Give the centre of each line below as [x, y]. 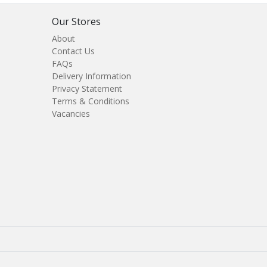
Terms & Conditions [91, 101]
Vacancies [71, 114]
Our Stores [76, 21]
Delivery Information [91, 76]
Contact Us [73, 51]
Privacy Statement [87, 89]
